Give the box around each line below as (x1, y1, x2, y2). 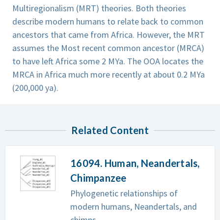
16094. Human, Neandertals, (70, 157, 200, 169)
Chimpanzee (70, 172, 127, 184)
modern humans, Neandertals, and (70, 201, 197, 212)
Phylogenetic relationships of (70, 188, 178, 199)
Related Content (71, 124, 149, 136)
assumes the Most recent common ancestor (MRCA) (12, 42, 204, 54)
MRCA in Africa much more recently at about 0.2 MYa (12, 69, 205, 80)
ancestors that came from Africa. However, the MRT (12, 29, 205, 40)
